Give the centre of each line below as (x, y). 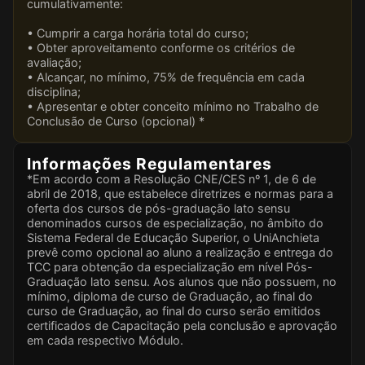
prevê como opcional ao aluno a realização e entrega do (180, 252)
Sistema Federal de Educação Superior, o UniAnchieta (173, 237)
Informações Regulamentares (150, 163)
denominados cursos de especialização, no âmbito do (175, 222)
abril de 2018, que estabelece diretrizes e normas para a (180, 193)
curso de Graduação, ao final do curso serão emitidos (174, 310)
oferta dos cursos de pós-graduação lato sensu (158, 208)
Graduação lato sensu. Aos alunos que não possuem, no (182, 281)
